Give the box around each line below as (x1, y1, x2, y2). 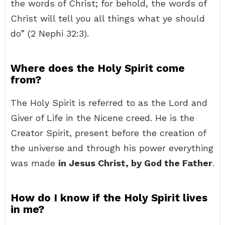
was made (11, 158, 58, 168)
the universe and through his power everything (11, 143, 213, 153)
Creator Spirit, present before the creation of (11, 128, 206, 138)
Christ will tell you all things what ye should (11, 13, 205, 24)
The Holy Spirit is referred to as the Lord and (11, 97, 207, 108)
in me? (11, 203, 44, 215)
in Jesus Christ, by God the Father (58, 158, 212, 168)
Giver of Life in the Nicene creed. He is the (11, 113, 194, 123)
